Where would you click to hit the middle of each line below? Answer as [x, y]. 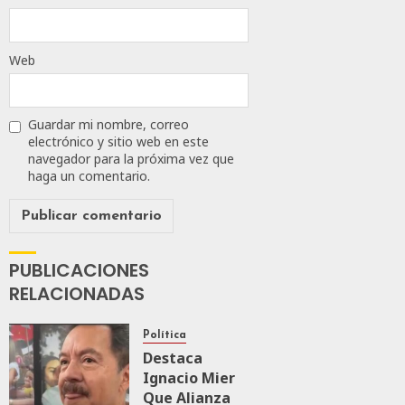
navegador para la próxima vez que [131, 159]
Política [164, 336]
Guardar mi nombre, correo [108, 125]
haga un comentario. [89, 176]
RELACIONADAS [77, 294]
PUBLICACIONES [79, 271]
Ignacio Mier [190, 378]
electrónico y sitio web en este [118, 142]
